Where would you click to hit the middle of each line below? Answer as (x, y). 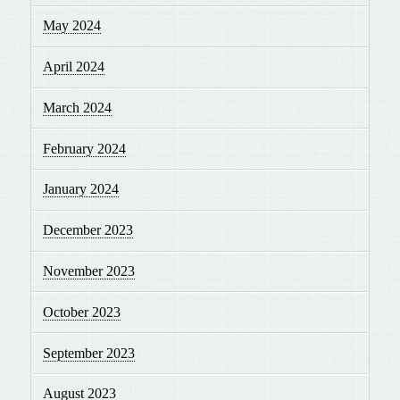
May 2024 (72, 26)
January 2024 (81, 189)
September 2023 (89, 353)
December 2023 (88, 230)
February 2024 (85, 148)
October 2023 (82, 312)
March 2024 (78, 107)
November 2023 (89, 271)
